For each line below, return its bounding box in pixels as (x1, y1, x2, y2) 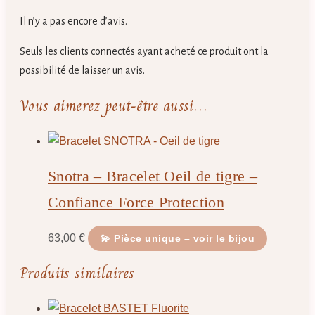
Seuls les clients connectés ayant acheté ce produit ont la (20, 45, 269, 57)
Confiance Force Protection (48, 193, 224, 212)
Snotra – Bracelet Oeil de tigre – (48, 167, 257, 186)
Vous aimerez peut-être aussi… (20, 93, 207, 118)
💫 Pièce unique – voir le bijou (101, 232, 255, 244)
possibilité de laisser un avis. (20, 64, 145, 76)
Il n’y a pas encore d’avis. (20, 15, 127, 27)
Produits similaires (20, 260, 135, 285)
